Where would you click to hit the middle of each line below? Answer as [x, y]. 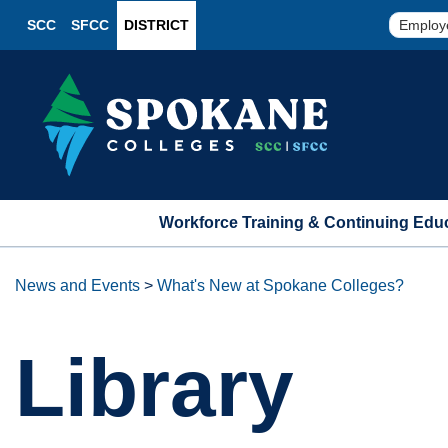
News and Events [77, 286]
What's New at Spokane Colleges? [280, 286]
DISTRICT [156, 24]
